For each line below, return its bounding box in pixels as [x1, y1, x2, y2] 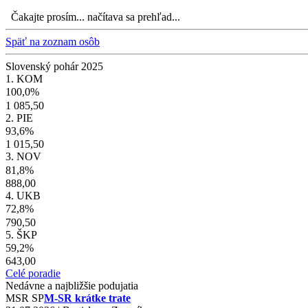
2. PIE [5, 111, 33, 124]
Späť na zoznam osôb [5, 35, 100, 47]
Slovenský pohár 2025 [5, 60, 103, 72]
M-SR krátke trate [44, 292, 131, 305]
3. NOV [5, 151, 41, 163]
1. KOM [5, 72, 43, 85]
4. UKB [5, 189, 41, 201]
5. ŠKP [5, 228, 37, 241]
